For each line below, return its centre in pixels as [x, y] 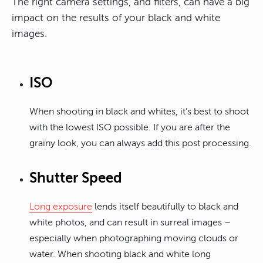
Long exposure [61, 207]
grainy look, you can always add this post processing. [140, 144]
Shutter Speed [76, 178]
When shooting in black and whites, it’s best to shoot [139, 112]
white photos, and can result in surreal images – [130, 223]
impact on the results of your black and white [116, 18]
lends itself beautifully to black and [165, 207]
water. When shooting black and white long [120, 254]
